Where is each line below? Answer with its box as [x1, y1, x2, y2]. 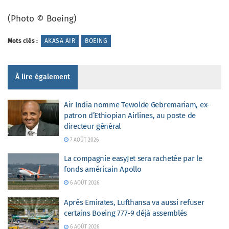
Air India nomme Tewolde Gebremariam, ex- [64, 100, 210, 109]
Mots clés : [8, 37, 38, 44]
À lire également [15, 72, 70, 81]
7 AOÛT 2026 [68, 136, 99, 143]
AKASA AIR [44, 37, 76, 44]
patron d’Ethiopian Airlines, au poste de [64, 110, 196, 120]
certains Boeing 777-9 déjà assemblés [64, 209, 188, 218]
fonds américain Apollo [64, 164, 142, 174]
